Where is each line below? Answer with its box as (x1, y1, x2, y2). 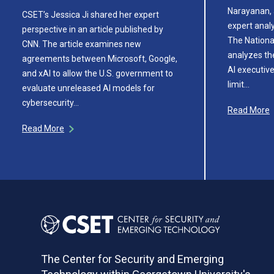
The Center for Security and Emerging (41, 253, 224, 265)
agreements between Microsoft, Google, (22, 53, 177, 64)
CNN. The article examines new (22, 39, 141, 49)
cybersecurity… (22, 97, 79, 108)
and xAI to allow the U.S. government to (22, 68, 173, 78)
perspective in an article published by (22, 24, 163, 34)
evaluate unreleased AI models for (22, 83, 155, 93)
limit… (228, 79, 250, 89)
